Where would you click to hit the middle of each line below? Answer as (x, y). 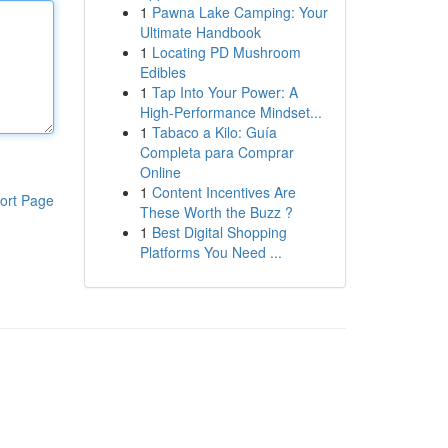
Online (160, 172)
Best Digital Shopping (219, 232)
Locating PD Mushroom (226, 52)
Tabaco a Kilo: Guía (214, 132)
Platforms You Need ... (210, 252)
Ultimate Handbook (200, 32)
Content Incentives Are (223, 192)
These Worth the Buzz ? (216, 212)
